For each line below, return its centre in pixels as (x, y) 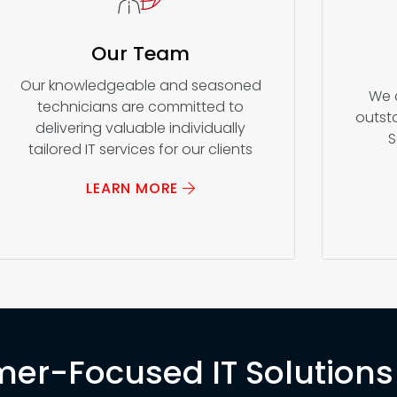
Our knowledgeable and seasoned (140, 85)
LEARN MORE (134, 188)
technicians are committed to (141, 106)
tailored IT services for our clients (141, 149)
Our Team (141, 53)
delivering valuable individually (141, 128)
